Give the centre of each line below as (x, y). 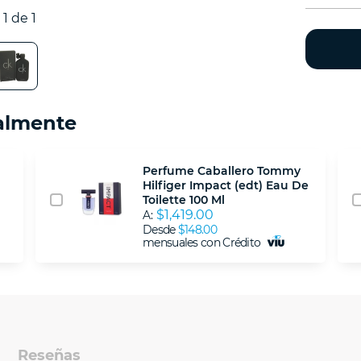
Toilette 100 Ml (184, 200)
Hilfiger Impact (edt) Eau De (226, 186)
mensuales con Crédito (203, 243)
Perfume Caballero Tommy (222, 171)
